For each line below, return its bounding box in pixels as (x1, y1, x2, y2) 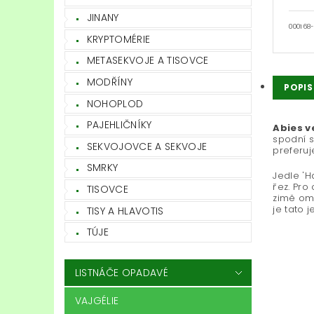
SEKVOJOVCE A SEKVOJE (86, 139, 207, 153)
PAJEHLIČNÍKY (86, 118, 152, 132)
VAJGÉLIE (74, 293, 119, 308)
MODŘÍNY (86, 75, 133, 90)
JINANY (86, 11, 119, 25)
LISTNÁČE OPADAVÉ (74, 265, 168, 280)
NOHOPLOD (86, 96, 144, 111)
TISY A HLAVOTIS (86, 203, 164, 218)
